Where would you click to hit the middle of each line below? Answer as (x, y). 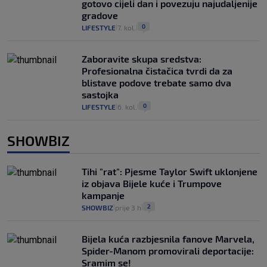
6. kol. (127, 107)
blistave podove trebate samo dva (156, 83)
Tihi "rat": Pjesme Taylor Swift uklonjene (170, 172)
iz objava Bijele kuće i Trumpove (152, 184)
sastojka (100, 95)
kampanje (103, 195)
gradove (100, 15)
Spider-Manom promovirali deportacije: (168, 251)
